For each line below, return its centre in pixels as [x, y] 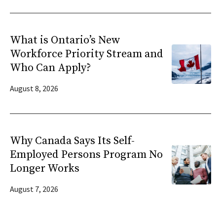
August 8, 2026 [34, 88]
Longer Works [45, 168]
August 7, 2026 [34, 189]
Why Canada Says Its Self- [72, 141]
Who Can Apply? [50, 68]
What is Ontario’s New [65, 40]
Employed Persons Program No [86, 155]
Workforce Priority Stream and [87, 54]
